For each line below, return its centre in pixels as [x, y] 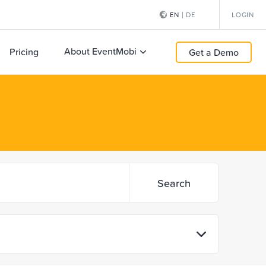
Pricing [24, 51]
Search [174, 183]
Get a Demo [214, 52]
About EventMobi [100, 51]
